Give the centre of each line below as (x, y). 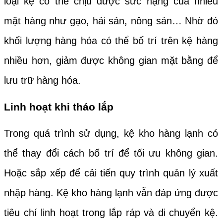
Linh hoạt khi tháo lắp (59, 107)
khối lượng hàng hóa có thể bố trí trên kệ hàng (111, 41)
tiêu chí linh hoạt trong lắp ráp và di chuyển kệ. (111, 212)
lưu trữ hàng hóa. (44, 81)
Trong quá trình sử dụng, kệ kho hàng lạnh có (111, 133)
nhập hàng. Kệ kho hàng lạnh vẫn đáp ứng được (111, 193)
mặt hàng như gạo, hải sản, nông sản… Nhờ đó (111, 21)
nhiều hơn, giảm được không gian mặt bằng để (111, 61)
